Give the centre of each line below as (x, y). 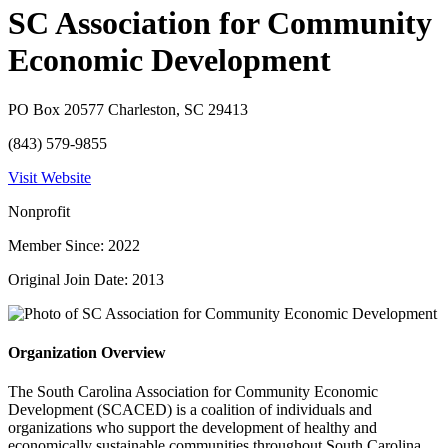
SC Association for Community (220, 23)
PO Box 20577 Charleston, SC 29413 (128, 109)
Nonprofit (39, 211)
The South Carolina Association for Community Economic (193, 392)
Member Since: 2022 (74, 245)
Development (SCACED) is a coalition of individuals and (190, 410)
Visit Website (49, 177)
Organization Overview (87, 353)
